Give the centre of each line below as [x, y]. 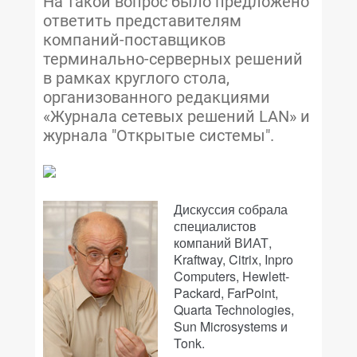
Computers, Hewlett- [231, 276]
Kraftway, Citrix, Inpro [233, 259]
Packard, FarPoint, [226, 293]
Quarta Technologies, [234, 310]
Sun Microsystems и [231, 326]
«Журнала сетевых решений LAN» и [177, 116]
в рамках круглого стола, [136, 78]
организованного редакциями [157, 97]
